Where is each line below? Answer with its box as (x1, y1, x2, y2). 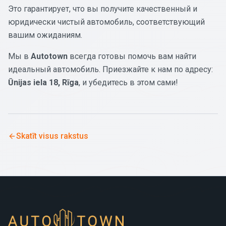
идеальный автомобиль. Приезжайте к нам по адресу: (8, 64, 213, 74)
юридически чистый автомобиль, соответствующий (8, 17, 205, 27)
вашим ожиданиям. (8, 30, 82, 40)
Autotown (31, 51, 68, 61)
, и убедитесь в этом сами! (79, 77, 178, 87)
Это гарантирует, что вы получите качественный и (8, 4, 197, 14)
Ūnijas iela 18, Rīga (8, 77, 79, 87)
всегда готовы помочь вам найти (68, 51, 196, 61)
